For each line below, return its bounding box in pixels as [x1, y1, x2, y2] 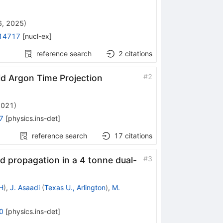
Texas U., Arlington [44, 183, 106, 192]
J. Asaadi [9, 183, 40, 192]
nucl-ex [24, 31, 49, 40]
